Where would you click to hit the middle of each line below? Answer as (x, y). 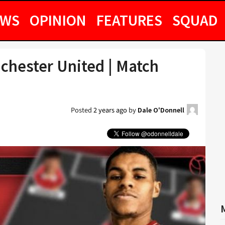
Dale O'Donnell (161, 110)
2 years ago (110, 110)
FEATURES (129, 20)
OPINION (58, 20)
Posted (82, 110)
